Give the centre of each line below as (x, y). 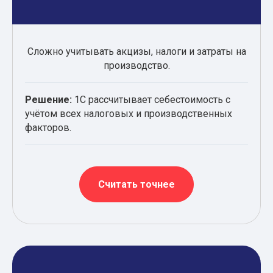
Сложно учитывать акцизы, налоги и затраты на (136, 51)
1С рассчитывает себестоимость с (151, 99)
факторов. (48, 127)
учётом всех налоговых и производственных (129, 113)
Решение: (48, 99)
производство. (136, 65)
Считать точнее (136, 184)
